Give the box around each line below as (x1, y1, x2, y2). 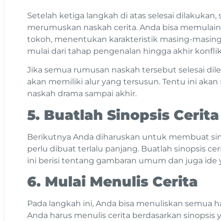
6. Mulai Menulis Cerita (27, 173, 198, 190)
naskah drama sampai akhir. (27, 89, 139, 99)
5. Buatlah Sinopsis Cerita (27, 106, 219, 123)
